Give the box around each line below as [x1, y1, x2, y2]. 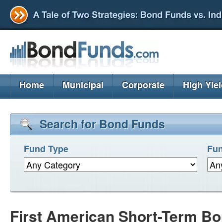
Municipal [62, 78, 104, 91]
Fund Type [24, 142, 68, 155]
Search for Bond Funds [40, 115, 165, 132]
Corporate [122, 78, 165, 91]
